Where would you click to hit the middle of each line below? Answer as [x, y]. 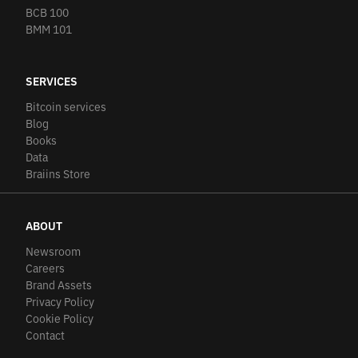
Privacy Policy [60, 302]
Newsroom [53, 252]
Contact [45, 336]
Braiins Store [58, 175]
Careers [45, 269]
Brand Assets [59, 286]
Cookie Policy [60, 319]
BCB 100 [47, 13]
